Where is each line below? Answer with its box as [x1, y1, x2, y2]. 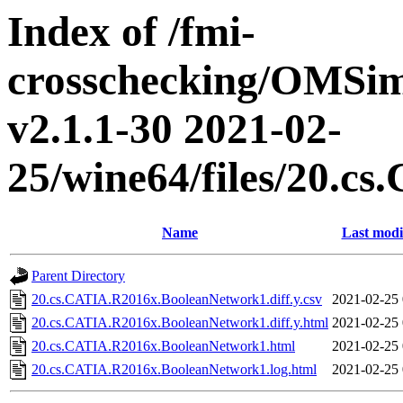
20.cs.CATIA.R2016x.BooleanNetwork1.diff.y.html [31, 315, 328, 331]
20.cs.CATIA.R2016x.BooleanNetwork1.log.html [31, 362, 317, 378]
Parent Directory [31, 268, 125, 284]
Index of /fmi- [7, 8, 255, 55]
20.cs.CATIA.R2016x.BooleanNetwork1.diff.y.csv [31, 291, 322, 308]
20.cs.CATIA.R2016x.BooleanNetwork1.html [31, 338, 295, 354]
